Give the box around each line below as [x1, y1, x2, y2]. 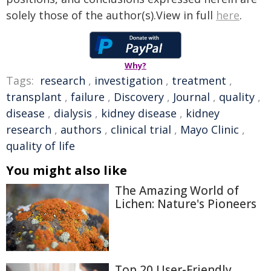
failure [71, 90, 105, 104]
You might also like [6, 162, 127, 178]
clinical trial [111, 122, 171, 137]
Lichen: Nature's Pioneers [115, 196, 256, 212]
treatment [172, 73, 226, 88]
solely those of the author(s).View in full [6, 8, 216, 22]
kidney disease [101, 106, 177, 120]
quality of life [6, 139, 75, 153]
